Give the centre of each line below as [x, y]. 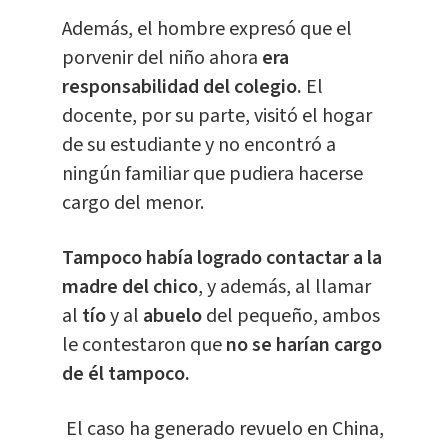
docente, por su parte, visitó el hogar [216, 116]
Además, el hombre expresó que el [206, 29]
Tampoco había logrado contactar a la [221, 258]
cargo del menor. [134, 203]
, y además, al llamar [284, 287]
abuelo [172, 316]
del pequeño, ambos [290, 316]
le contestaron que [141, 345]
